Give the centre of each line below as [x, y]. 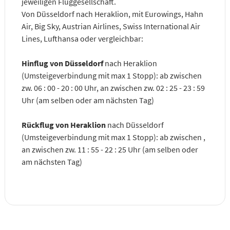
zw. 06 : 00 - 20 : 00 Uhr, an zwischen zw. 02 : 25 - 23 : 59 [113, 88]
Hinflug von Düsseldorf [62, 63]
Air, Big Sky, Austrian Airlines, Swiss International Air [111, 26]
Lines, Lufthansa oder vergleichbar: [82, 38]
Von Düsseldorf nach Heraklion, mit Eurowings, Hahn [112, 14]
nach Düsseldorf [135, 124]
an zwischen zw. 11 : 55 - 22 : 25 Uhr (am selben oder [110, 149]
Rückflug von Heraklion [63, 124]
